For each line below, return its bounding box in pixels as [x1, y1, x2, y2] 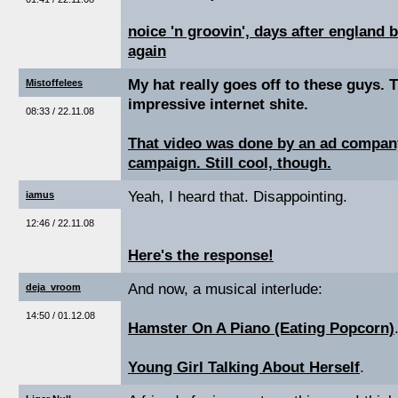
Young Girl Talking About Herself [128, 359, 360, 376]
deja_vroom [26, 282, 81, 292]
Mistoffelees [26, 77, 83, 88]
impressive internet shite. [128, 96, 308, 113]
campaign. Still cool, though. [128, 155, 331, 171]
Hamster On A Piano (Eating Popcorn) [128, 320, 394, 337]
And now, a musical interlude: [128, 281, 322, 298]
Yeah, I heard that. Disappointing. [128, 188, 347, 205]
